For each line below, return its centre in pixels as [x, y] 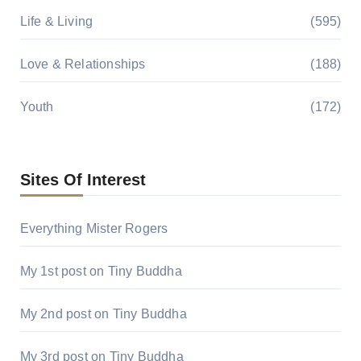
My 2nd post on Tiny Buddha [103, 314]
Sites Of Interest [83, 180]
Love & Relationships [83, 64]
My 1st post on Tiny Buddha [101, 272]
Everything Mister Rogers [94, 229]
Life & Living [56, 22]
